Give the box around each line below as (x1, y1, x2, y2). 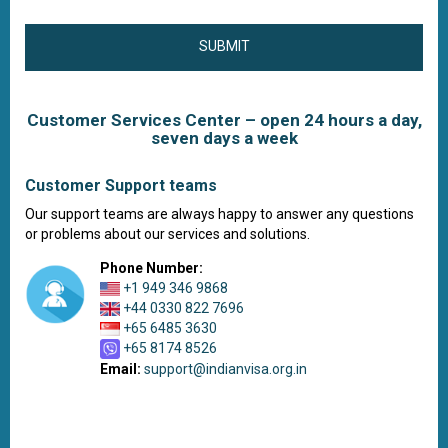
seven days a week (150, 128, 298, 148)
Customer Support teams (25, 176, 217, 195)
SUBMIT (198, 38, 250, 54)
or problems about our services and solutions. (25, 226, 310, 242)
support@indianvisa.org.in (144, 361, 307, 378)
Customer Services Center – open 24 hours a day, (26, 110, 422, 130)
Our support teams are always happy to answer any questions (25, 206, 414, 222)
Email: (100, 361, 141, 378)
